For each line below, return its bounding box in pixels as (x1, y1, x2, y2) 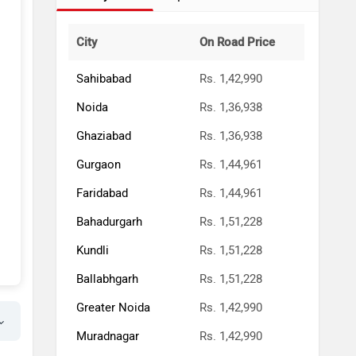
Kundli (76, 242, 109, 257)
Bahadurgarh (76, 214, 142, 229)
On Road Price (199, 34, 275, 49)
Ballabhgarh (76, 271, 138, 286)
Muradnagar (76, 328, 139, 343)
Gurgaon (76, 157, 121, 172)
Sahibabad (76, 71, 131, 86)
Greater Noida (76, 300, 150, 315)
